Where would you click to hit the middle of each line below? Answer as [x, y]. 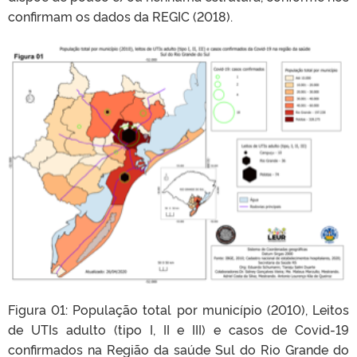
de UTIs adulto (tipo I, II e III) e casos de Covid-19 [178, 329]
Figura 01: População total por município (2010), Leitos [178, 309]
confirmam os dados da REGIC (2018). [120, 16]
